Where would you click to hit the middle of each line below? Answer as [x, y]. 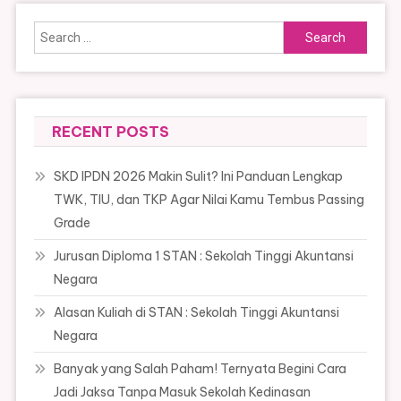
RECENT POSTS [110, 132]
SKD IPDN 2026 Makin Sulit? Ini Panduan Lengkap [198, 177]
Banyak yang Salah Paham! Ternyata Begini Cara [200, 369]
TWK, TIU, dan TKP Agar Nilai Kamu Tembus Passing [209, 200]
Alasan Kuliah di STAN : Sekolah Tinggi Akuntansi [196, 313]
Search [304, 32]
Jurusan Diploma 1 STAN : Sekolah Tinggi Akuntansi [203, 256]
